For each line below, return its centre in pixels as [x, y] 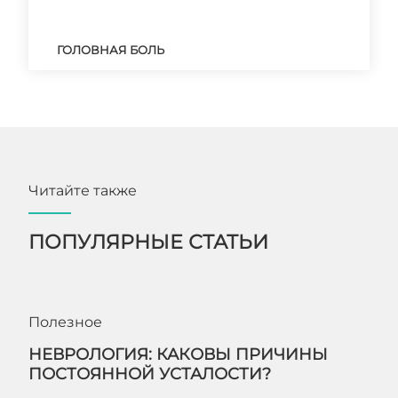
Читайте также [83, 191]
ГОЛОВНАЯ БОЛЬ [111, 50]
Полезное [65, 322]
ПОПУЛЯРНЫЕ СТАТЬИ [148, 242]
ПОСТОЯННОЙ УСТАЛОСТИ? [150, 374]
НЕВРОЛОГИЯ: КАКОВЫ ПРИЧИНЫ [178, 354]
